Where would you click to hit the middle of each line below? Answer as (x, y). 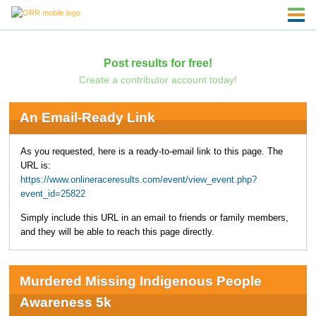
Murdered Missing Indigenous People (140, 281)
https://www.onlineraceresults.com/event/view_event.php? (138, 180)
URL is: (35, 165)
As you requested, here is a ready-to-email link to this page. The (151, 151)
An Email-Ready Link (87, 118)
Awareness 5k (65, 302)
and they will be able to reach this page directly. (117, 232)
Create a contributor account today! (158, 79)
